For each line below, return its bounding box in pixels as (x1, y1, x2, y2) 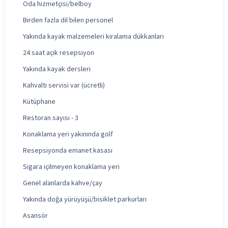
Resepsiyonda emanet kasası (23, 145, 112, 156)
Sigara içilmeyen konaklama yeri (23, 161, 120, 172)
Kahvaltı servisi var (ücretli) (23, 80, 105, 91)
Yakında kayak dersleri (23, 64, 91, 74)
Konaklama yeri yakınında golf (23, 129, 113, 139)
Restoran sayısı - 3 (23, 112, 78, 123)
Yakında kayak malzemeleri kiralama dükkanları (23, 31, 164, 42)
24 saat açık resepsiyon (23, 47, 94, 58)
